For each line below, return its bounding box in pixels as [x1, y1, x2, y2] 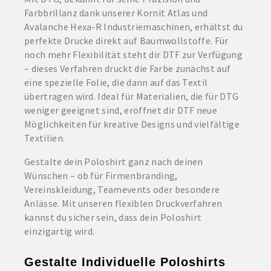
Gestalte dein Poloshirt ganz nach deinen [24, 155, 203, 168]
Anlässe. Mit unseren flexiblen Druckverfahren [24, 197, 223, 209]
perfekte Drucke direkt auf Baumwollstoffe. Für [24, 34, 229, 47]
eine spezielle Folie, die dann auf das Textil [24, 76, 208, 88]
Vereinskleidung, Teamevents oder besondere [24, 183, 220, 195]
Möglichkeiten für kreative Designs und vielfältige [24, 118, 240, 130]
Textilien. [24, 132, 65, 144]
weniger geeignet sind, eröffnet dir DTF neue [24, 104, 218, 116]
